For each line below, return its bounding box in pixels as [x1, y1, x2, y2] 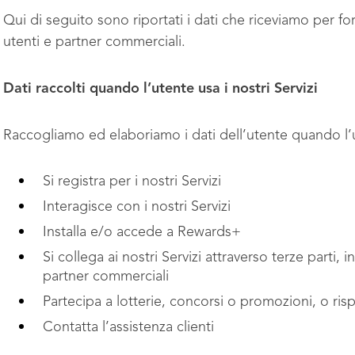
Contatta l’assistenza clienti [43, 320, 214, 334]
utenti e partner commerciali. [3, 35, 189, 49]
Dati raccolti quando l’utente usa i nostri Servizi [3, 82, 318, 96]
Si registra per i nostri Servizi [43, 174, 221, 189]
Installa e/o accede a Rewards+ [43, 225, 241, 239]
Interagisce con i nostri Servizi [43, 200, 231, 214]
